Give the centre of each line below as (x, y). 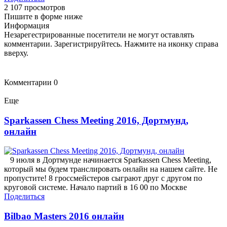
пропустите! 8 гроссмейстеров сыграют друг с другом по (103, 178)
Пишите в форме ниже (43, 16)
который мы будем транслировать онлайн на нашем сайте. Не (111, 169)
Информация (27, 25)
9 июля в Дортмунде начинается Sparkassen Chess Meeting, (108, 160)
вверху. (16, 53)
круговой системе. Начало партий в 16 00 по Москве (96, 187)
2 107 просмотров (35, 7)
